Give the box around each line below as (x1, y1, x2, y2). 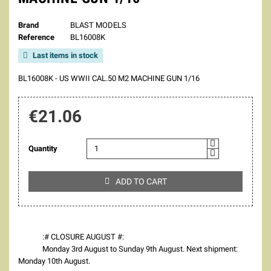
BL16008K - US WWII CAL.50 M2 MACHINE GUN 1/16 (18, 73, 200, 83)
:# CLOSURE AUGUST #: (42, 232, 124, 241)
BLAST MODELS (70, 20, 126, 30)
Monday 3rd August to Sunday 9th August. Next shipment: (42, 244, 238, 253)
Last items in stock (31, 50, 98, 60)
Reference (18, 32, 54, 42)
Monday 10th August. (18, 256, 90, 266)
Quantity (28, 143, 57, 153)
